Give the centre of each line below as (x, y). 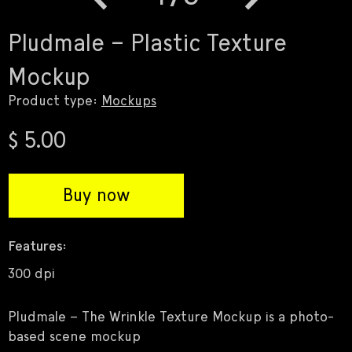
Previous (136, 18)
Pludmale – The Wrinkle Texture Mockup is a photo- (171, 318)
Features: (37, 247)
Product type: (55, 102)
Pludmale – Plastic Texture (147, 44)
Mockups (129, 102)
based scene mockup (74, 337)
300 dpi (31, 275)
